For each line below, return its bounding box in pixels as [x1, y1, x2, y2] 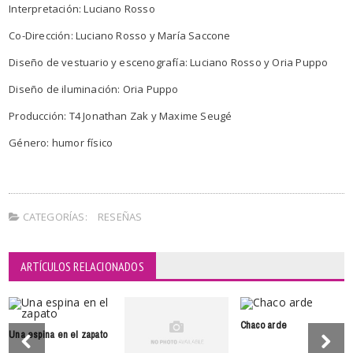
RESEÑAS [97, 209, 143, 224]
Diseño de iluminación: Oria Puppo [9, 81, 179, 96]
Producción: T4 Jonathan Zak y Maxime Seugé [9, 108, 232, 123]
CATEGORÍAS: [20, 209, 87, 224]
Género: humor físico [9, 135, 113, 150]
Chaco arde [240, 315, 287, 334]
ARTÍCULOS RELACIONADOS [20, 258, 144, 274]
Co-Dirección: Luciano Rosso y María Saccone [9, 28, 231, 43]
